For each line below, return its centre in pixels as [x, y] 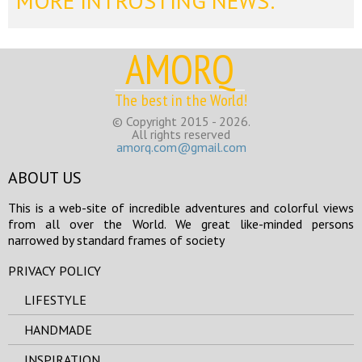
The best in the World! [181, 101]
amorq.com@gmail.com [181, 147]
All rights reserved [181, 135]
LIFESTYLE [55, 300]
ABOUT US [45, 178]
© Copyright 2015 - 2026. [181, 122]
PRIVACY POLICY [55, 271]
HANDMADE [58, 330]
